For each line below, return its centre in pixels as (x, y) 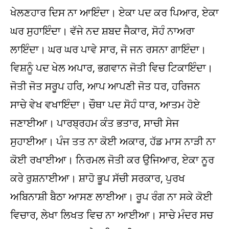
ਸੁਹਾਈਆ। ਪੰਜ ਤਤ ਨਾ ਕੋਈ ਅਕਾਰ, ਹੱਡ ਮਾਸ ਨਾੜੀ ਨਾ (113, 141)
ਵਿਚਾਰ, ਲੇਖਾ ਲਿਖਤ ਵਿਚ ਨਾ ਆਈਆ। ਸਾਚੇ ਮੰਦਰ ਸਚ (112, 215)
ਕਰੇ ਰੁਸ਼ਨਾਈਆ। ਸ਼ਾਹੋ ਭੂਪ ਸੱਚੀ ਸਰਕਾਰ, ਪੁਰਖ (98, 178)
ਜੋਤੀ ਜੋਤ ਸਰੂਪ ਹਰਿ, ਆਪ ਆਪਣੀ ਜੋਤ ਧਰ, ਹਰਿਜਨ (105, 86)
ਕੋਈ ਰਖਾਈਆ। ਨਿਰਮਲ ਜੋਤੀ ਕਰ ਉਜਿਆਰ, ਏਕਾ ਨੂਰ (112, 160)
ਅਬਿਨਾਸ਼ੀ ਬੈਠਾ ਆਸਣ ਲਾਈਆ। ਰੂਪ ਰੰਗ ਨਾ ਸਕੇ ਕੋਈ (111, 197)
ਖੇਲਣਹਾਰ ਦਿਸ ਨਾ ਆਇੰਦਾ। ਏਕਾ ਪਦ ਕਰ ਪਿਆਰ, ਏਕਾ (114, 13)
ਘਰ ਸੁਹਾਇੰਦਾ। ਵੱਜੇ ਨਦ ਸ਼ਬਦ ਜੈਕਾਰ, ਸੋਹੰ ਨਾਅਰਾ (102, 31)
